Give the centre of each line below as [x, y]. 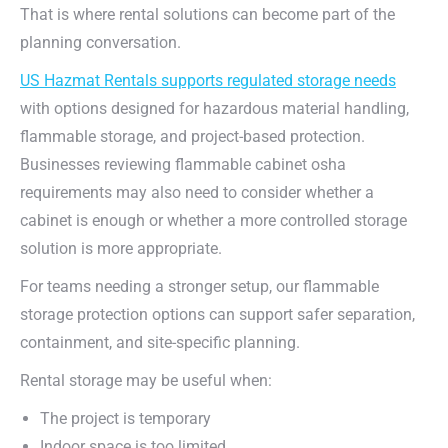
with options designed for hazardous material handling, [214, 108]
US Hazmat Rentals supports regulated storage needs [208, 80]
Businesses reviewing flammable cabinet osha [183, 164]
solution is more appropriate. [121, 248]
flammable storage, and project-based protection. [192, 136]
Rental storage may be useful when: [146, 380]
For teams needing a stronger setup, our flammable [199, 286]
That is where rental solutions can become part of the [207, 14]
